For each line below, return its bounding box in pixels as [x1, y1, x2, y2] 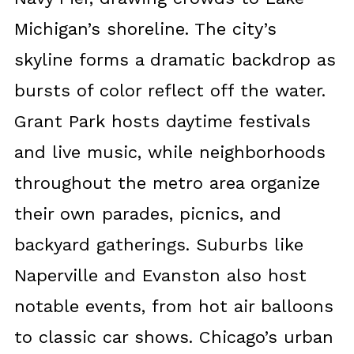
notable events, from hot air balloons [13, 296, 333, 317]
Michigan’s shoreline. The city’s [13, 19, 277, 40]
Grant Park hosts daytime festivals [13, 111, 311, 132]
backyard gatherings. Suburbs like [13, 235, 303, 255]
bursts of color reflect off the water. [13, 81, 326, 101]
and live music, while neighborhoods [13, 142, 326, 163]
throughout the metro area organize [13, 173, 320, 194]
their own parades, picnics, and [13, 204, 281, 224]
